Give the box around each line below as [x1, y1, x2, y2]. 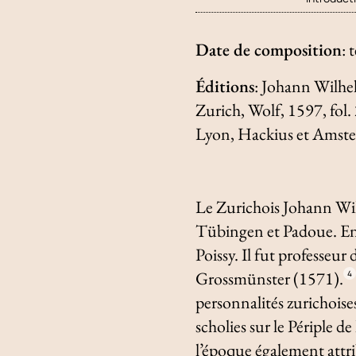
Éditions [195, 74, 255, 98]
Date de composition [195, 37, 342, 61]
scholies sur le [195, 314, 288, 338]
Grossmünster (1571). [195, 266, 344, 290]
